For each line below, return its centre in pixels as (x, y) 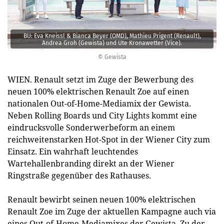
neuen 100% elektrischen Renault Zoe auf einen (98, 91)
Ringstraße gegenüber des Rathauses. (79, 175)
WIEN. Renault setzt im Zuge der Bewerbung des (100, 79)
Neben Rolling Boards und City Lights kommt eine (102, 115)
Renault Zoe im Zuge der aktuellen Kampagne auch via (112, 211)
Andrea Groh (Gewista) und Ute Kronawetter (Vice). (112, 43)
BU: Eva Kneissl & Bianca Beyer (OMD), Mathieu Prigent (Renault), (112, 36)
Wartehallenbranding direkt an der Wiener (91, 163)
